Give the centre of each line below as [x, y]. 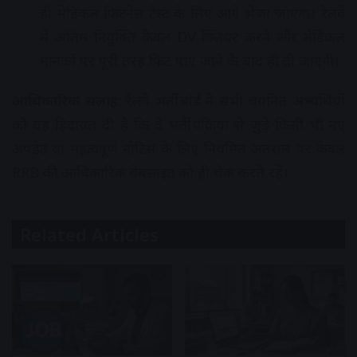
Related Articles [89, 235]
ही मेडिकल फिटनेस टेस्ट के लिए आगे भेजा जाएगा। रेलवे [192, 13]
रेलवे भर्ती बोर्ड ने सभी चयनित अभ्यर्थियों [233, 101]
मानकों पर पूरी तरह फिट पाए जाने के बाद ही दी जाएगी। [190, 61]
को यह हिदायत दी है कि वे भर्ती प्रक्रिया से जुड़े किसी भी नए [178, 125]
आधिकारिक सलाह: [67, 101]
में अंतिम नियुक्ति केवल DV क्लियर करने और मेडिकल [192, 37]
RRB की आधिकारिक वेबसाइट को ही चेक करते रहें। [150, 173]
